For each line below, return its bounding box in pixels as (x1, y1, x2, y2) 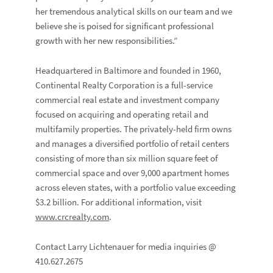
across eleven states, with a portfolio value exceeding (35, 181, 236, 194)
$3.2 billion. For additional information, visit (35, 196, 202, 208)
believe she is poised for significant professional (35, 19, 214, 32)
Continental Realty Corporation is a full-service (35, 79, 213, 91)
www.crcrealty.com (35, 210, 110, 223)
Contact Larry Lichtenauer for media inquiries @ (35, 240, 217, 253)
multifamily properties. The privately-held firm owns (35, 122, 232, 135)
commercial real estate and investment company (35, 93, 220, 106)
